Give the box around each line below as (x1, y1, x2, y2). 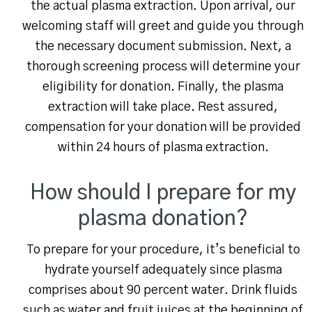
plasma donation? (78, 208, 248, 230)
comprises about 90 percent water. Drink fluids (29, 284, 297, 297)
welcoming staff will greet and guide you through (22, 20, 304, 33)
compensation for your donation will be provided (25, 121, 301, 134)
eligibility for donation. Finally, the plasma (42, 81, 283, 94)
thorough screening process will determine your (26, 61, 300, 74)
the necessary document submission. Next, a (35, 40, 291, 54)
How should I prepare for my (30, 182, 296, 204)
